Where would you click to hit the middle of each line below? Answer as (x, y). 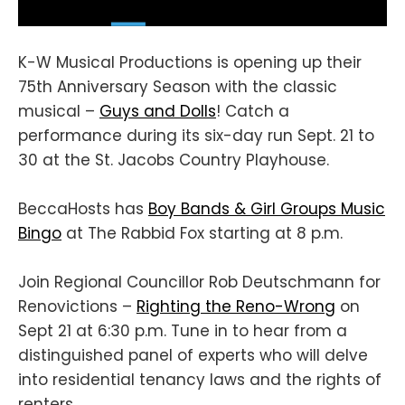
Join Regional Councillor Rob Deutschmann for (199, 283)
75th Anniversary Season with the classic (178, 86)
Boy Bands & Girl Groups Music (267, 209)
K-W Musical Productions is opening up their (190, 62)
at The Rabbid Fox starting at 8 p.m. (202, 234)
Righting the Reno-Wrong (236, 307)
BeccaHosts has (83, 209)
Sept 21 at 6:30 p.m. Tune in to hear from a (183, 331)
